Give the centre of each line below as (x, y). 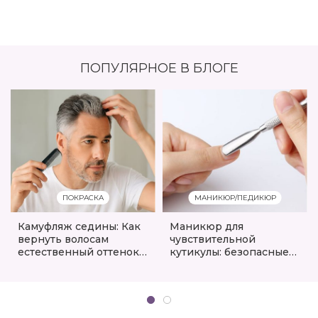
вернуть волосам (63, 240)
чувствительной (213, 240)
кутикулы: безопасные (229, 252)
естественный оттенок (78, 252)
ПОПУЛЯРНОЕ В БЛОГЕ (159, 68)
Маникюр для (207, 227)
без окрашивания (66, 265)
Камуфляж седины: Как (79, 227)
